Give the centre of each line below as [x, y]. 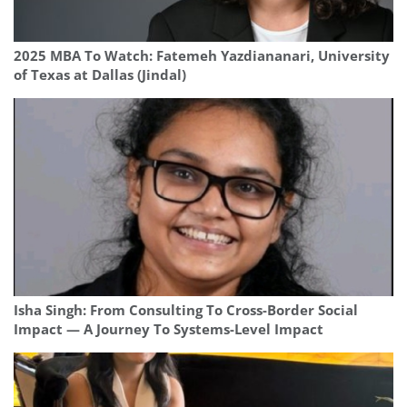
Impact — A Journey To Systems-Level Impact [169, 330]
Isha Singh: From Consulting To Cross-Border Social [186, 311]
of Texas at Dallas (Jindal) [100, 75]
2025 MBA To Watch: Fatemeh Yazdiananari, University [202, 56]
